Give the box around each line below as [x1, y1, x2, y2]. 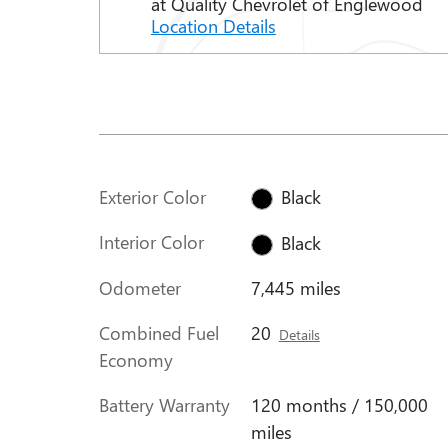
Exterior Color [99, 183, 206, 209]
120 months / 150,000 [250, 392, 428, 417]
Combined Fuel [99, 320, 219, 345]
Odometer [99, 275, 181, 300]
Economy [99, 347, 173, 372]
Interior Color [99, 229, 204, 255]
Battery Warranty [99, 392, 230, 417]
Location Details [151, 12, 276, 38]
